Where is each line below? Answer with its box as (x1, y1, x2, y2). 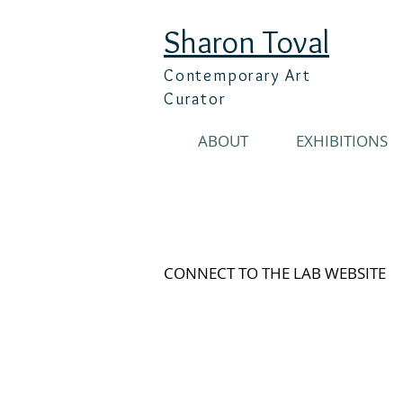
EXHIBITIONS (296, 130, 388, 151)
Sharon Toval (164, 22, 329, 61)
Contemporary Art (164, 66, 311, 85)
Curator (164, 89, 227, 109)
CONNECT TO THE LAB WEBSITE (164, 263, 386, 283)
